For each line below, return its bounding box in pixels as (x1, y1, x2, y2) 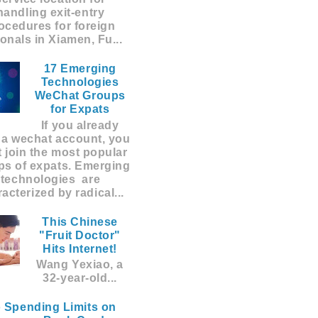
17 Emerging (43, 62, 116, 75)
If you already (40, 119, 119, 131)
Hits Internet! (43, 242, 117, 255)
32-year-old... (43, 272, 117, 285)
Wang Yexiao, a (36, 258, 124, 271)
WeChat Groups (34, 89, 126, 102)
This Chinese (42, 215, 118, 228)
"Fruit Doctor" (39, 229, 121, 241)
